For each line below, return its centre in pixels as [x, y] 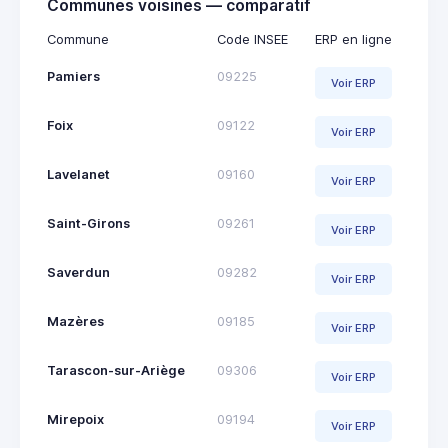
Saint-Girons [88, 224]
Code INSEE [252, 40]
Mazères [75, 322]
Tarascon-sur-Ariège [116, 371]
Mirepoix [75, 420]
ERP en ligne [353, 40]
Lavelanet [78, 175]
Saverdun [78, 273]
